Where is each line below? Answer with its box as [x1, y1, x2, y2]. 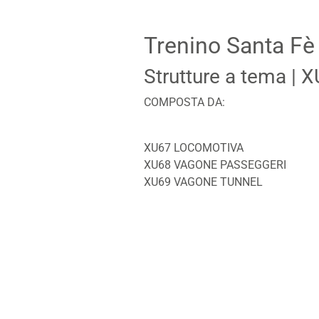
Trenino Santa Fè [143, 31, 315, 59]
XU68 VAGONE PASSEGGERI [143, 157, 286, 172]
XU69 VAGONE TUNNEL [143, 174, 263, 189]
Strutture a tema [143, 64, 286, 88]
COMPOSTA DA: [143, 95, 225, 109]
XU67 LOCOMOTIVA [143, 140, 244, 155]
